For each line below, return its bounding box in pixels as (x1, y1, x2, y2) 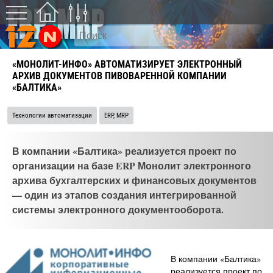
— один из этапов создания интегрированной (12, 188, 236, 202)
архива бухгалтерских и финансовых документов (12, 173, 257, 187)
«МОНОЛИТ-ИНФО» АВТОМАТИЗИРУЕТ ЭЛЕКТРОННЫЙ (12, 58, 242, 70)
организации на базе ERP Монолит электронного (12, 158, 251, 172)
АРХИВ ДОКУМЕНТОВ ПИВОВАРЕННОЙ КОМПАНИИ (12, 70, 227, 82)
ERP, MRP (104, 112, 129, 119)
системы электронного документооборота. (12, 202, 224, 216)
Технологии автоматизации (12, 112, 92, 119)
